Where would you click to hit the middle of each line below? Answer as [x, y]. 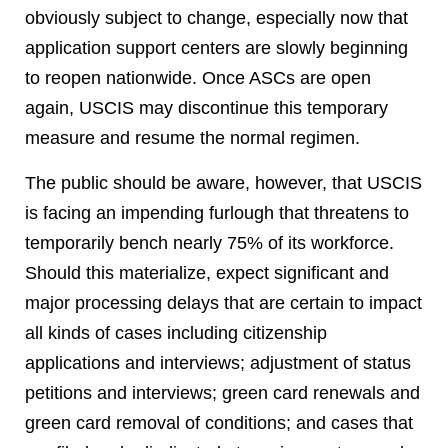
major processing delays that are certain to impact [223, 303]
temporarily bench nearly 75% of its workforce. [209, 243]
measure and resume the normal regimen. [192, 138]
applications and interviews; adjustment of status [218, 363]
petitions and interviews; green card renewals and [222, 393]
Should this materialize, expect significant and [207, 273]
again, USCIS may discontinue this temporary [206, 108]
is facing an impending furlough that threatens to [217, 213]
